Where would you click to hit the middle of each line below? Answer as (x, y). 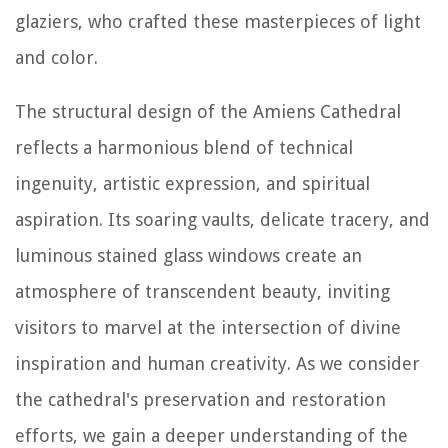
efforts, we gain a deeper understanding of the (211, 435)
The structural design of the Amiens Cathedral (208, 111)
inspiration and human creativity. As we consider (217, 363)
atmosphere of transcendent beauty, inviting (202, 291)
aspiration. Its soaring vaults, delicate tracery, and (222, 219)
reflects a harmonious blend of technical (184, 147)
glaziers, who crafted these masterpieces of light (218, 21)
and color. (56, 57)
